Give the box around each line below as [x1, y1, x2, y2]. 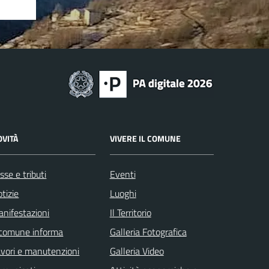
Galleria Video [109, 243, 164, 258]
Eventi [109, 166, 136, 181]
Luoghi [109, 186, 136, 201]
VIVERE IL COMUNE [109, 131, 181, 145]
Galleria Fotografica [109, 224, 187, 239]
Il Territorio [109, 205, 151, 220]
